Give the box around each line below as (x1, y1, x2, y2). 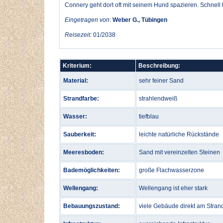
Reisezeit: (65, 31, 92, 38)
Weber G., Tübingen (111, 16, 167, 23)
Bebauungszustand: (63, 203, 120, 210)
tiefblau (139, 113, 159, 120)
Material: (63, 77, 88, 84)
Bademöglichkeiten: (63, 167, 120, 174)
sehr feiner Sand (139, 77, 184, 84)
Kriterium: (63, 62, 92, 69)
